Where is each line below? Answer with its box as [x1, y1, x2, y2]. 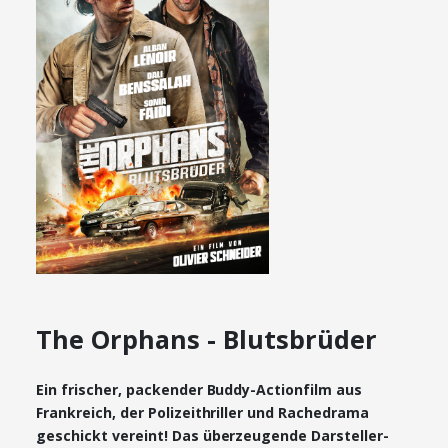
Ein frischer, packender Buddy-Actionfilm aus [36, 380, 363, 399]
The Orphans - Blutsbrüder [36, 322, 377, 356]
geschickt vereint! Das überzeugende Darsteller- [36, 426, 390, 445]
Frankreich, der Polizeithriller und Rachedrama [36, 403, 370, 422]
